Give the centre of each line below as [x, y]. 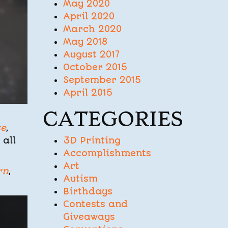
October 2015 [95, 67]
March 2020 [92, 29]
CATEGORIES [113, 119]
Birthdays [88, 191]
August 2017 [91, 54]
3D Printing [92, 140]
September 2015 [102, 80]
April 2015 [88, 93]
